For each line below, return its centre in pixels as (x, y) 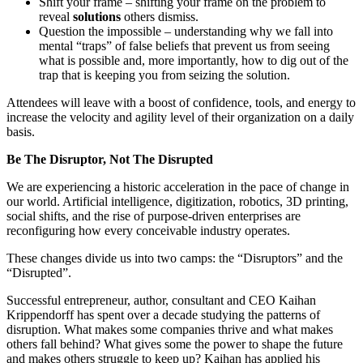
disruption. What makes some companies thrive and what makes (170, 330)
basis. (21, 132)
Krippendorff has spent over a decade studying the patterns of (163, 315)
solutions (97, 17)
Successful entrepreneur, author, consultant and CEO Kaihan (161, 301)
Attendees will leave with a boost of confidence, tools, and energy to (181, 103)
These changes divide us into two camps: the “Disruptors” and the (175, 258)
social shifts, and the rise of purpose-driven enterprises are (154, 216)
